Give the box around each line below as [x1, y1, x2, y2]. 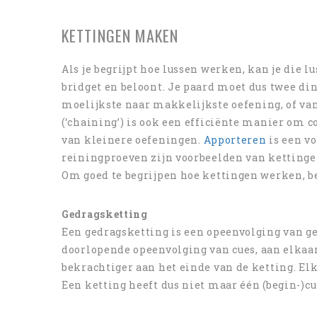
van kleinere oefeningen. [62, 133, 204, 146]
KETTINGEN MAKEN [62, 24, 179, 47]
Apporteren [203, 133, 267, 146]
